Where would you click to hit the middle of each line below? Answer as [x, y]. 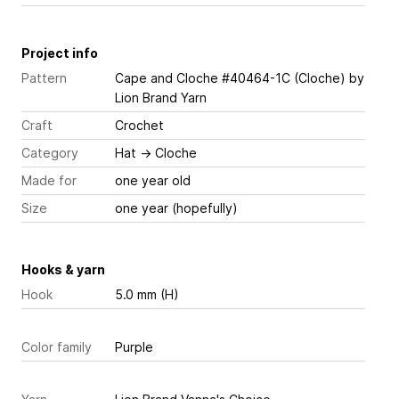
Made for [49, 180]
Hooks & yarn [63, 269]
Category [50, 153]
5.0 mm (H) [147, 294]
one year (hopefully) [176, 208]
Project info [60, 53]
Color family [57, 347]
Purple [134, 347]
